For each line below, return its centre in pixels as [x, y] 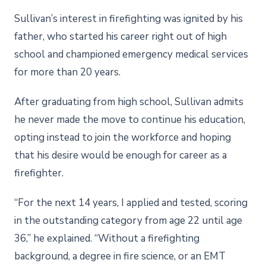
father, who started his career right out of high [121, 36]
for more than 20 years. [67, 72]
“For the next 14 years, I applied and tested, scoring [131, 202]
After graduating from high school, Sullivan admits [129, 102]
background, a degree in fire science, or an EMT [120, 256]
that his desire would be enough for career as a [121, 155]
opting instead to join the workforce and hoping [123, 137]
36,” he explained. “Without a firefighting [107, 238]
